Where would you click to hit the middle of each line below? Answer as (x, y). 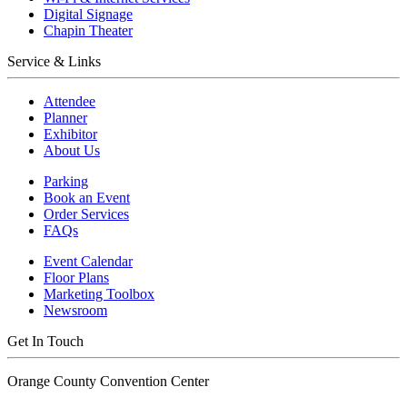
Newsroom (75, 311)
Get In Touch (45, 342)
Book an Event (87, 198)
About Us (72, 151)
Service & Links (54, 62)
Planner (65, 118)
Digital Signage (88, 15)
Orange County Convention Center (108, 382)
